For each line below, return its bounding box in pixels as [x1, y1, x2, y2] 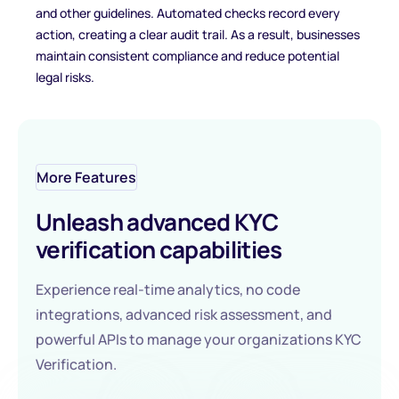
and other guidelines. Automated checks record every [36, 4, 340, 21]
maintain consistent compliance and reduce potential [36, 47, 339, 64]
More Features [37, 167, 136, 187]
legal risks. [36, 69, 94, 85]
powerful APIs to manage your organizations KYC [36, 330, 362, 349]
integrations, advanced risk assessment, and [36, 305, 332, 324]
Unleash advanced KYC [36, 206, 278, 238]
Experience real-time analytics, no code [36, 280, 300, 299]
